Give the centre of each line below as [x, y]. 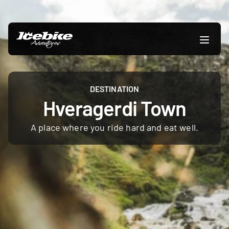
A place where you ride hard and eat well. [114, 127]
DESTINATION [114, 89]
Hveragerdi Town [114, 108]
